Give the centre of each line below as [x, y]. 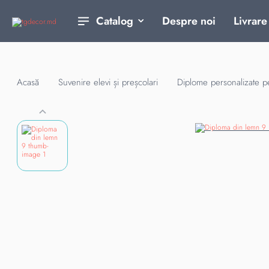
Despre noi [189, 21]
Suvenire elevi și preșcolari [108, 82]
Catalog [115, 21]
